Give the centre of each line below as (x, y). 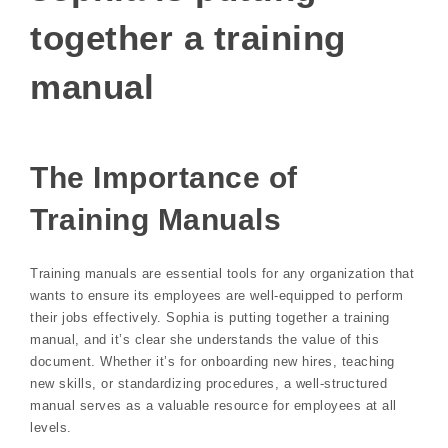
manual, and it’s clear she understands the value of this (204, 340)
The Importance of (164, 177)
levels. (51, 428)
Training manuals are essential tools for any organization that (222, 274)
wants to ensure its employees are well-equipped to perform (216, 296)
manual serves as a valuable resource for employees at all (213, 406)
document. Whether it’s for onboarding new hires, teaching (212, 362)
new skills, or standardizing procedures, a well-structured (208, 384)
